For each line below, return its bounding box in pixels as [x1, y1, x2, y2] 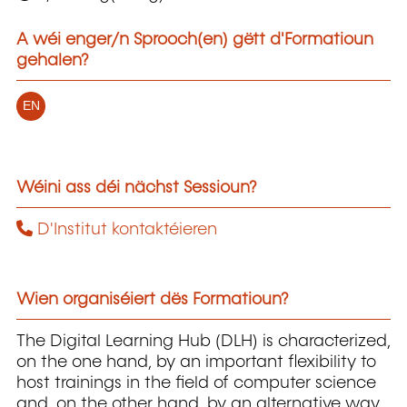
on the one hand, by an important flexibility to [16, 353, 376, 371]
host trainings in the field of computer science [16, 374, 376, 392]
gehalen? [16, 52, 89, 69]
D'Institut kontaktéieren [33, 222, 217, 239]
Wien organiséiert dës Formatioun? [16, 292, 289, 309]
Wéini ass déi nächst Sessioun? [16, 180, 257, 197]
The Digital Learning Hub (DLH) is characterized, [16, 333, 391, 350]
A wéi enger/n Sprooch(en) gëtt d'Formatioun [16, 31, 373, 48]
